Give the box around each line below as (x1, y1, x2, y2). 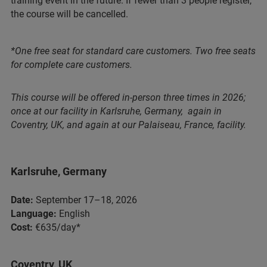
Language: (11, 207, 57, 219)
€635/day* (33, 221, 80, 233)
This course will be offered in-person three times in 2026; (11, 92, 246, 103)
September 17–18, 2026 (33, 194, 137, 206)
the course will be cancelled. (11, 8, 128, 20)
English (57, 207, 90, 219)
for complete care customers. (11, 59, 132, 70)
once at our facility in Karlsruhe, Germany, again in (11, 105, 222, 117)
